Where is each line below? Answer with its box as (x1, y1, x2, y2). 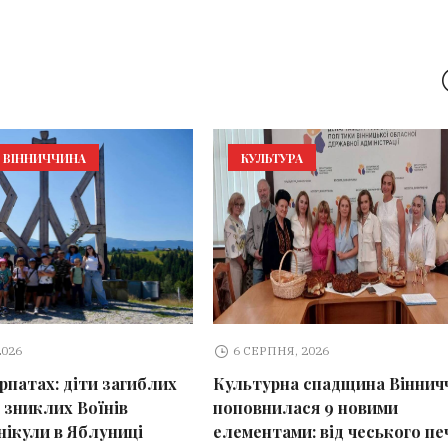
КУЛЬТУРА (240, 150, 303, 167)
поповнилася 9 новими (212, 397, 398, 419)
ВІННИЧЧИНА (2, 150, 86, 167)
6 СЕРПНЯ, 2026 (233, 343, 330, 359)
